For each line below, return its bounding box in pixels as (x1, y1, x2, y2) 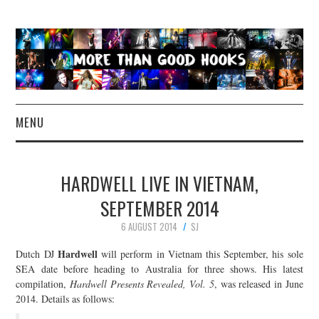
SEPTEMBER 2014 (100, 194, 219, 222)
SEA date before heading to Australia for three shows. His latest (16, 261, 303, 276)
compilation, (16, 276, 70, 291)
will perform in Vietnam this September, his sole (97, 246, 303, 261)
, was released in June (214, 276, 303, 291)
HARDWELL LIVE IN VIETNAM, (61, 169, 258, 197)
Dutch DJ (16, 246, 58, 261)
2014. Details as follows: (16, 291, 115, 305)
